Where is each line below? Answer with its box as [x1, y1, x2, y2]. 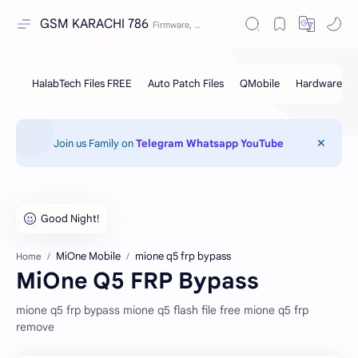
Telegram [135, 136, 184, 150]
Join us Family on [53, 136, 136, 150]
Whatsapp [185, 136, 238, 150]
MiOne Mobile [56, 249, 121, 263]
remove [16, 320, 54, 334]
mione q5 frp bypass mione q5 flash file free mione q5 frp [16, 303, 308, 317]
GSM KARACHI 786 [40, 16, 149, 32]
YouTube [240, 136, 284, 150]
